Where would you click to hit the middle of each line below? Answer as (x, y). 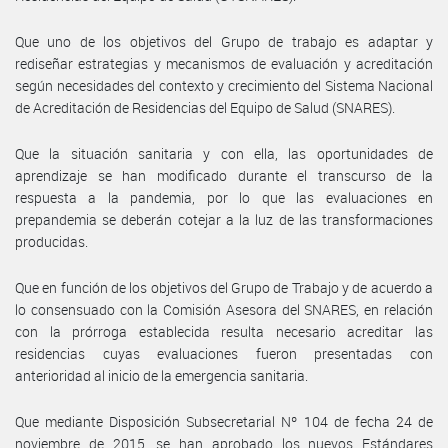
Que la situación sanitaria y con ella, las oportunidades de (224, 153)
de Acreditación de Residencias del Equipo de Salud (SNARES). (205, 107)
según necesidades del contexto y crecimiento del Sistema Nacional (224, 85)
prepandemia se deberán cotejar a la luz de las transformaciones (224, 219)
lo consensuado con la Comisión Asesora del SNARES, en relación (224, 309)
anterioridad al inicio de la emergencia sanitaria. (161, 375)
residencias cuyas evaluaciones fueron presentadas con (224, 353)
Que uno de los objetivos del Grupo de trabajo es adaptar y (224, 41)
